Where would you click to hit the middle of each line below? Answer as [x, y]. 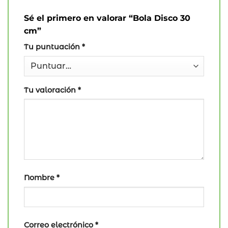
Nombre [40, 178]
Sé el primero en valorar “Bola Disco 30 [107, 18]
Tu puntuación [53, 47]
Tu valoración [51, 90]
